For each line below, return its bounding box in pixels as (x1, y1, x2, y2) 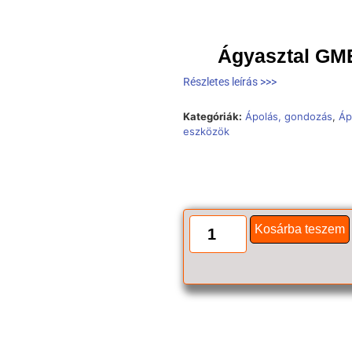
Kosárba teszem (254, 222, 345, 236)
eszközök (182, 125, 229, 138)
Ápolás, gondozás (244, 110, 332, 123)
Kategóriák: (182, 110, 242, 123)
